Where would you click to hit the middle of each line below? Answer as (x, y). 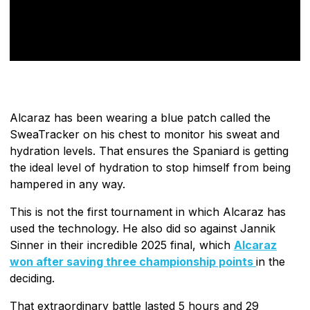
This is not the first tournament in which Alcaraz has (148, 211)
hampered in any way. (67, 184)
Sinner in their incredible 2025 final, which (122, 245)
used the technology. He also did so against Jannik (143, 228)
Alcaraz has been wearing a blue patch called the (140, 117)
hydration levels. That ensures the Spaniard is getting (149, 151)
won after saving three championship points (133, 261)
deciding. (32, 278)
